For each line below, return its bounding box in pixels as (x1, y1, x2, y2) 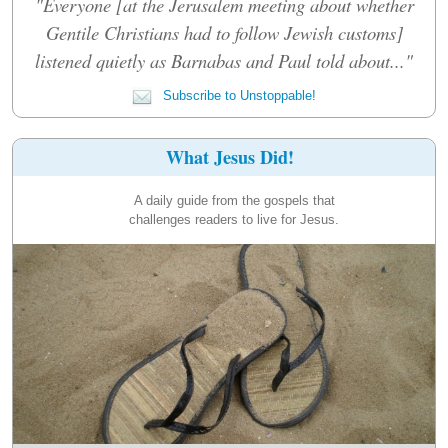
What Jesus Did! (166, 143, 295, 170)
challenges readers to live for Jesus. (129, 211, 339, 227)
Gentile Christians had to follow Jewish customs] (45, 19, 403, 45)
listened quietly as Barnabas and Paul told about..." (35, 47, 413, 73)
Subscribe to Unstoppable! (159, 87, 316, 103)
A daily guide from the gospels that (133, 192, 335, 208)
